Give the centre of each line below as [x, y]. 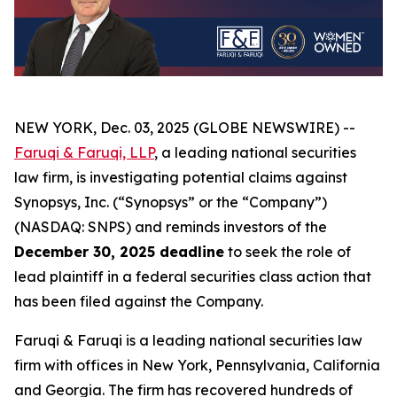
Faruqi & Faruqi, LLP [84, 153]
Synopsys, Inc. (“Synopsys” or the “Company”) [171, 202]
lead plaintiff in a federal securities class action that [193, 277]
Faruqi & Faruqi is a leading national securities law [188, 341]
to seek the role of [288, 252]
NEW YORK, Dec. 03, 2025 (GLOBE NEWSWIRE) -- [185, 128]
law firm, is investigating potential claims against [181, 178]
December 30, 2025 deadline [119, 252]
